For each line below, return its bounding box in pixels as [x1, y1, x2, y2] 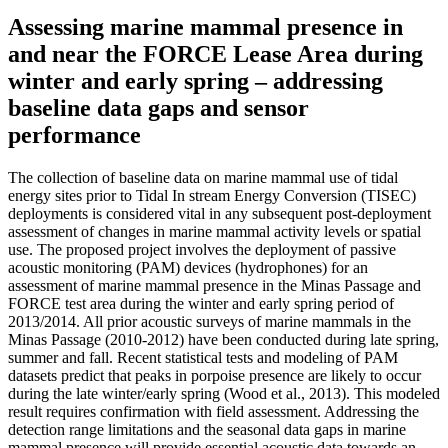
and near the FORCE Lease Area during [8, 40, 423, 67]
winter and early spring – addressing [8, 67, 383, 94]
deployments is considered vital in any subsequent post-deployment [8, 204, 431, 222]
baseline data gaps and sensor [8, 94, 309, 121]
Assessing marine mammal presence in [8, 13, 403, 40]
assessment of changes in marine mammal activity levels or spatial [8, 222, 421, 240]
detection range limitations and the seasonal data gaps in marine [8, 420, 406, 438]
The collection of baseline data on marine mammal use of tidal [8, 168, 398, 186]
